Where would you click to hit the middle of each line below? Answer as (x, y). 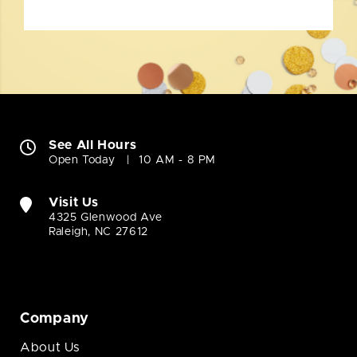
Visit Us (74, 203)
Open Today (82, 161)
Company (55, 319)
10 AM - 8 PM (178, 161)
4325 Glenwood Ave (106, 218)
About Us (50, 348)
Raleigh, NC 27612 (98, 232)
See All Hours (93, 145)
